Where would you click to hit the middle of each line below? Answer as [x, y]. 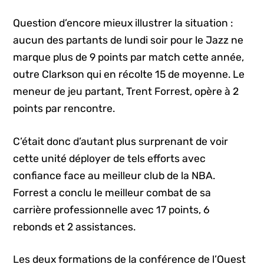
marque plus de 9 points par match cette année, [129, 57]
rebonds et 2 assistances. [75, 227]
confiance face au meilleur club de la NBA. [114, 175]
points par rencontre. [64, 109]
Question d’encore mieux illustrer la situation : [123, 23]
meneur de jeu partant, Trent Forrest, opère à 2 [126, 92]
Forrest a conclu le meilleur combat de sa [112, 192]
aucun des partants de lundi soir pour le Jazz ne [128, 40]
